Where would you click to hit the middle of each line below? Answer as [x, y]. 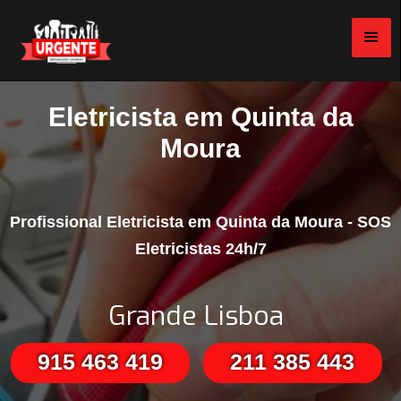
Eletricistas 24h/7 [200, 249]
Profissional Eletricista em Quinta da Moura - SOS [200, 222]
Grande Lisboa [196, 316]
